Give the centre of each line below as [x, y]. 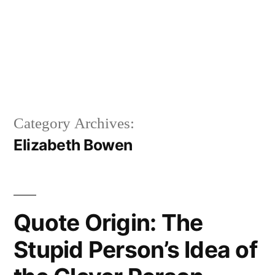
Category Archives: [74, 123]
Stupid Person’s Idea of [135, 249]
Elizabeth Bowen [73, 145]
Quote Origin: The [108, 222]
